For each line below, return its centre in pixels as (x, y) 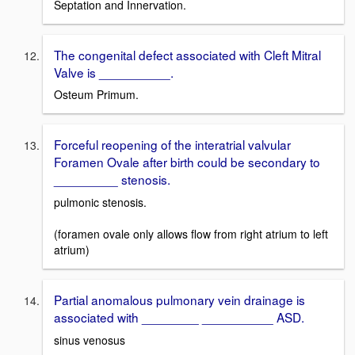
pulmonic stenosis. (100, 202)
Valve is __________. (114, 72)
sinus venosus (90, 340)
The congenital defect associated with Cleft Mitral (187, 54)
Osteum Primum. (96, 95)
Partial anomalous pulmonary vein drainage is (179, 299)
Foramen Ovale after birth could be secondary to (187, 162)
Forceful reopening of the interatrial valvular (172, 145)
